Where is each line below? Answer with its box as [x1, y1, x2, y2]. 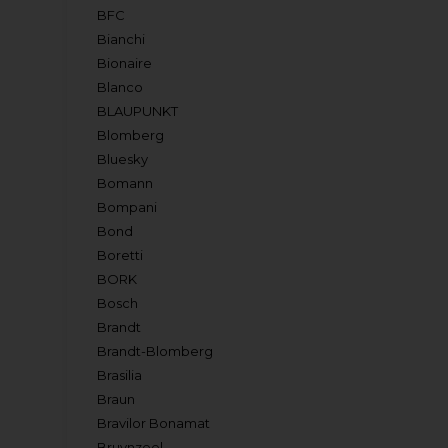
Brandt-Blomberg [97, 343, 214, 359]
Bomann [97, 175, 154, 191]
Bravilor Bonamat [97, 415, 211, 431]
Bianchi [97, 31, 146, 47]
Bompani [97, 199, 158, 215]
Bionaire [97, 55, 153, 71]
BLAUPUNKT [97, 103, 179, 119]
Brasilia [97, 367, 143, 383]
